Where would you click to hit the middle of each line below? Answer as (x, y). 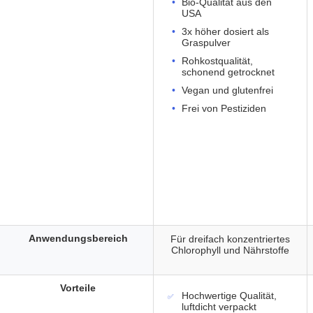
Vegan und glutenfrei (227, 90)
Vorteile (78, 288)
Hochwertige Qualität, (229, 296)
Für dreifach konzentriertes (230, 239)
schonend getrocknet (228, 72)
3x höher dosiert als (225, 32)
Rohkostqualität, (217, 61)
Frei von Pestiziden (224, 109)
